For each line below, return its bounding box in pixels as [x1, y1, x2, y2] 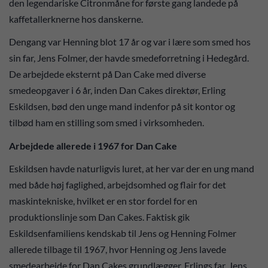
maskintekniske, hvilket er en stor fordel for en [9, 195, 197, 206]
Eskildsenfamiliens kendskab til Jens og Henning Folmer [9, 227, 236, 239]
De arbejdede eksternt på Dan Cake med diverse [9, 68, 206, 80]
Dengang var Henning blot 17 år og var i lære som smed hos [9, 36, 251, 47]
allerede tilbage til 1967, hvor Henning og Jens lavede [9, 243, 226, 255]
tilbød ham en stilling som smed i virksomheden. [9, 117, 206, 128]
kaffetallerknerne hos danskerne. [9, 13, 145, 25]
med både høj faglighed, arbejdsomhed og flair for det [9, 179, 226, 190]
